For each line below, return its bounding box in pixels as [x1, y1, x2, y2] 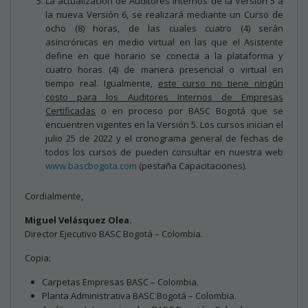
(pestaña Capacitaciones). [137, 159, 247, 172]
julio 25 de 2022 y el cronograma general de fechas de [45, 131, 283, 144]
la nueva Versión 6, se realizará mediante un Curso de [45, 8, 283, 21]
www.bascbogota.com [45, 159, 137, 172]
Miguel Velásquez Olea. [25, 213, 132, 226]
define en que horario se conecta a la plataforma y [45, 49, 283, 62]
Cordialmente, [25, 189, 83, 202]
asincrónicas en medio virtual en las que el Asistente [45, 35, 283, 48]
